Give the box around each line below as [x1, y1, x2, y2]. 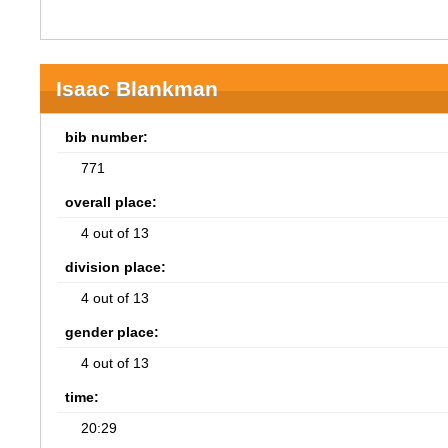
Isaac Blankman [56, 77, 219, 100]
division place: [65, 259, 167, 275]
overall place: [65, 194, 158, 210]
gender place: [65, 324, 160, 340]
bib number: [65, 129, 149, 145]
